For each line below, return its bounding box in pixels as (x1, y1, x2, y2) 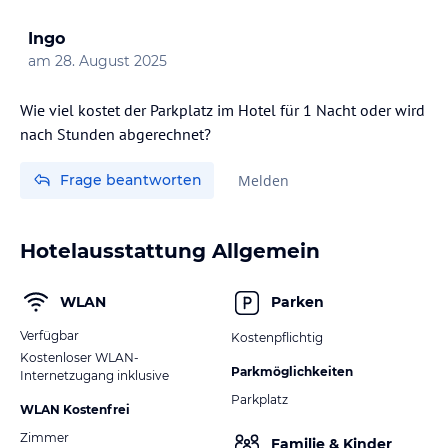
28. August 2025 (55, 51, 167, 70)
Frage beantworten (60, 170, 202, 189)
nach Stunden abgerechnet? (20, 123, 211, 144)
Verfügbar (20, 327, 79, 343)
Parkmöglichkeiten (231, 363, 353, 379)
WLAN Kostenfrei (20, 401, 130, 417)
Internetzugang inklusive (20, 367, 169, 383)
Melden (238, 170, 289, 190)
